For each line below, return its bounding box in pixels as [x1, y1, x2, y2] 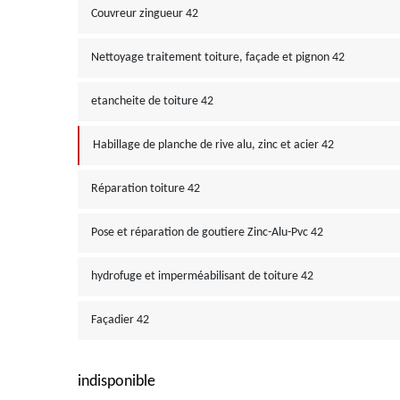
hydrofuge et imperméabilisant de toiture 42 [91, 270, 313, 283]
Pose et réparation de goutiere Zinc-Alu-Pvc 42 [91, 226, 323, 239]
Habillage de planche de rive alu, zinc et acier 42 [93, 138, 334, 152]
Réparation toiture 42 [91, 182, 200, 196]
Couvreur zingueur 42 [91, 7, 198, 21]
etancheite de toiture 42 [91, 95, 213, 108]
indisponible [78, 373, 155, 390]
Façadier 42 [91, 313, 149, 327]
